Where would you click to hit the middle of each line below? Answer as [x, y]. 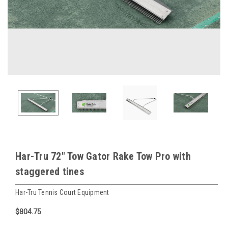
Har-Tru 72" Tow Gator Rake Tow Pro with [103, 156]
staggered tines [50, 171]
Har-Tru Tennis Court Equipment [62, 192]
